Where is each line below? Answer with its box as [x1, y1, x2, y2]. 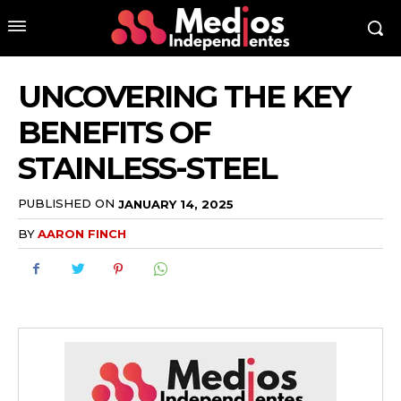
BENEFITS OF [18, 114, 210, 151]
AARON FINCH [38, 226, 126, 241]
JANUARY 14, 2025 [118, 196, 234, 211]
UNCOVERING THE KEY [18, 78, 350, 115]
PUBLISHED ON [18, 196, 115, 211]
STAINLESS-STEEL [18, 149, 277, 187]
